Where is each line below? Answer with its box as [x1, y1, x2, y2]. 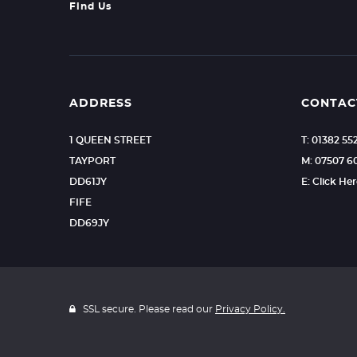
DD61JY [69, 177, 107, 186]
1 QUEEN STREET [69, 135, 151, 145]
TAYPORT [69, 156, 116, 166]
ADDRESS [69, 98, 132, 109]
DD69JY [69, 218, 109, 228]
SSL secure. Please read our [80, 304, 215, 314]
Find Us [69, 2, 112, 11]
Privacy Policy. [215, 304, 285, 314]
